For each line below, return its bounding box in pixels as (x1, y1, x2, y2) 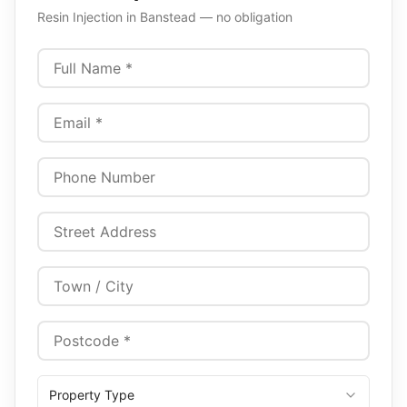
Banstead (140, 9, 196, 25)
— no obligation (196, 9, 293, 25)
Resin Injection (37, 9, 123, 25)
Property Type (49, 387, 134, 402)
